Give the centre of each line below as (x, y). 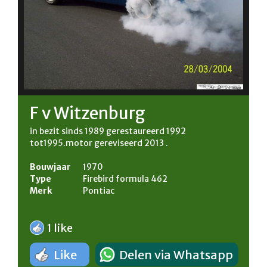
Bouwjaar (50, 167)
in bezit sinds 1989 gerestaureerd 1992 (108, 131)
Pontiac (99, 191)
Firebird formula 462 (125, 179)
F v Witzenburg (88, 114)
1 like (60, 228)
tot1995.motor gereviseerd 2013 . (99, 143)
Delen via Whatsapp (176, 255)
